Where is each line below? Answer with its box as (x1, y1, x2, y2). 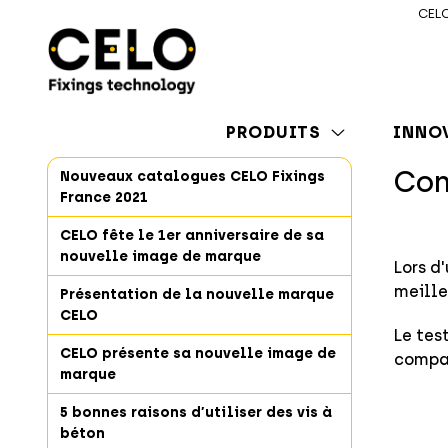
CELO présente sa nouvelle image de (60, 345, 336, 363)
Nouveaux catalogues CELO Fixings (60, 168, 325, 186)
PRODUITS (226, 121, 322, 142)
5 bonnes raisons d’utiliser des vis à (60, 404, 332, 422)
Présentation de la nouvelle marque (60, 286, 334, 304)
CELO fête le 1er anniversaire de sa (60, 227, 324, 245)
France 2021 (60, 189, 148, 207)
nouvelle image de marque (60, 248, 261, 266)
